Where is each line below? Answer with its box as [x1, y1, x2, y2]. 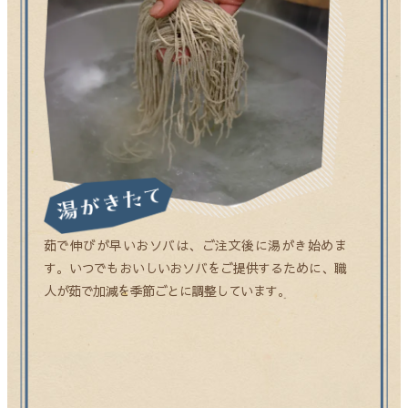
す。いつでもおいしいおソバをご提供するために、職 [44, 259, 346, 278]
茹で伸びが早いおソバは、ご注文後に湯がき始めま [44, 236, 346, 255]
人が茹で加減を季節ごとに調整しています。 [44, 281, 290, 301]
